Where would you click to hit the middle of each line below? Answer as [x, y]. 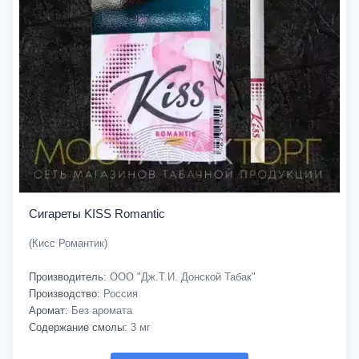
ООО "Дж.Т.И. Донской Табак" [181, 277]
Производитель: [68, 277]
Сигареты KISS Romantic [97, 214]
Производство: [65, 294]
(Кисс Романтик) [68, 243]
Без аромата [100, 311]
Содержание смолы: [78, 327]
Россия [119, 294]
